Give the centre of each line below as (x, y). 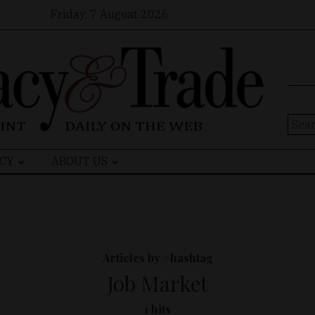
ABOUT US (80, 161)
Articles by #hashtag (157, 258)
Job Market (157, 284)
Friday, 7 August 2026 (109, 14)
